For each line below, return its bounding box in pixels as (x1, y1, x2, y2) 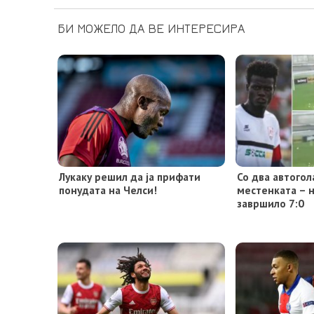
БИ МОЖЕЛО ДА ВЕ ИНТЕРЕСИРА (57, 20, 245, 36)
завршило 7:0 (237, 196, 305, 210)
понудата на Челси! (59, 182, 157, 197)
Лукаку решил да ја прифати (59, 169, 200, 184)
